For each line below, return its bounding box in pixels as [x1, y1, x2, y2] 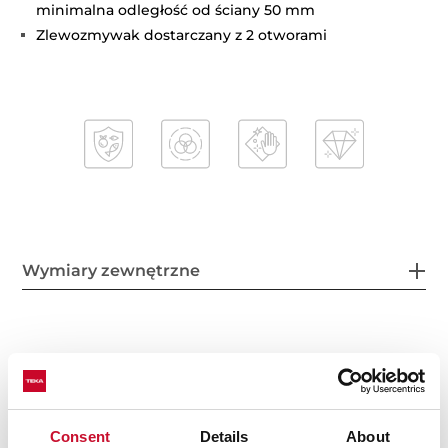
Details [199, 427, 249, 445]
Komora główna [22, 368, 154, 388]
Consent [50, 427, 110, 445]
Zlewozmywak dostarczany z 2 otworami [36, 26, 328, 45]
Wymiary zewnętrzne [22, 261, 201, 281]
